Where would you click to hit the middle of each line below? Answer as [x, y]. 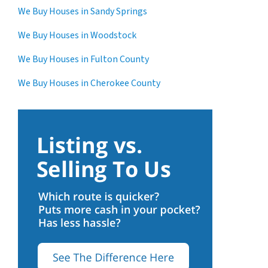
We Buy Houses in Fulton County [83, 59]
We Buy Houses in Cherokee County [89, 83]
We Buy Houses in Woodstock [77, 35]
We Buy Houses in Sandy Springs [83, 11]
